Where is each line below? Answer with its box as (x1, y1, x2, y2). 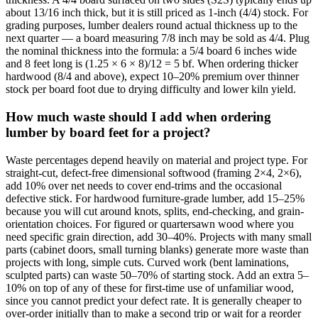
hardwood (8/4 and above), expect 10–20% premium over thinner (6, 70, 299, 83)
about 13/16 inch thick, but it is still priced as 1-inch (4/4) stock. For (6, 6, 308, 19)
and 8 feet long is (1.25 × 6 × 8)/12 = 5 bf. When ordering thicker (6, 57, 298, 70)
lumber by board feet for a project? (6, 125, 211, 140)
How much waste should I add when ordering (6, 109, 271, 124)
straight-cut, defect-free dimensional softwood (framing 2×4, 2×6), (6, 166, 302, 179)
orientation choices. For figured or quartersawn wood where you (6, 217, 294, 230)
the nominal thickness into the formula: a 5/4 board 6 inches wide (6, 45, 297, 57)
